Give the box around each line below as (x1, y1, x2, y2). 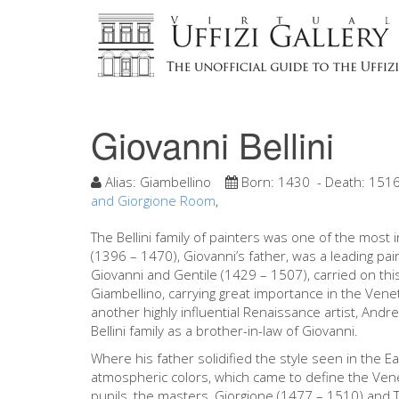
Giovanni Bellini (91, 118, 334, 169)
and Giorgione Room (91, 191, 216, 209)
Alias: (102, 173, 140, 191)
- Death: (310, 173, 369, 191)
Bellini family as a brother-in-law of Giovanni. (91, 322, 358, 339)
